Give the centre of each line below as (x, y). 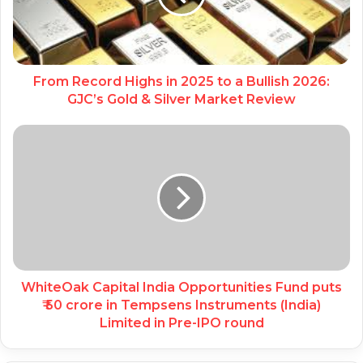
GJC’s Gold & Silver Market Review (181, 100)
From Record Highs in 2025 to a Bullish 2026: (181, 82)
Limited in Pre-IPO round (181, 323)
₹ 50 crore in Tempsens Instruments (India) (181, 305)
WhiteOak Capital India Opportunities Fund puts (181, 288)
